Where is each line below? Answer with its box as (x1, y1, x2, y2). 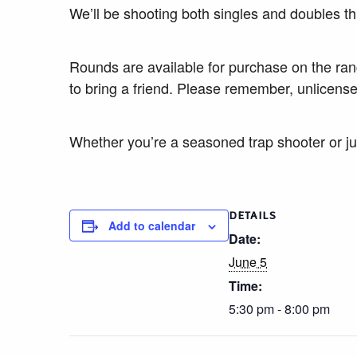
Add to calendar (108, 218, 195, 233)
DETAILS (229, 209, 277, 222)
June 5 (229, 253, 267, 271)
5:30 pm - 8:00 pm (229, 300, 330, 318)
